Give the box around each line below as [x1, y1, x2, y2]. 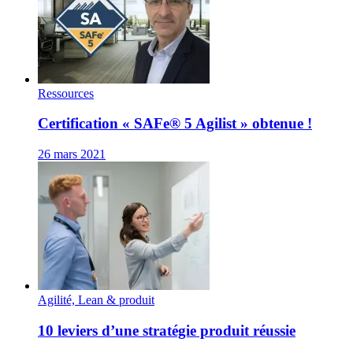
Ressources [38, 86, 94, 100]
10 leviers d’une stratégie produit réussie [38, 321, 295, 339]
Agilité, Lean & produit [38, 293, 154, 307]
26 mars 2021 [38, 147, 106, 162]
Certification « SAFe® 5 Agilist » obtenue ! [38, 115, 312, 132]
